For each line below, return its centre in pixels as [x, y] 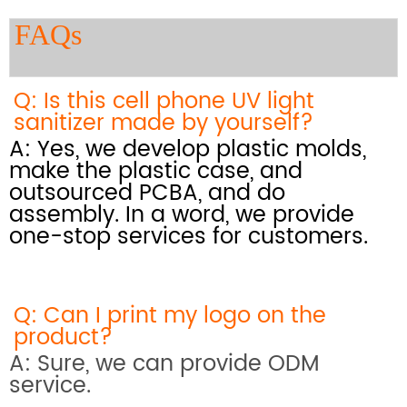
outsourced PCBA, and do [147, 193]
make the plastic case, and [156, 171]
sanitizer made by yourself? [164, 123]
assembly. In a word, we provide [182, 215]
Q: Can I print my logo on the [170, 316]
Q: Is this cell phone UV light [164, 101]
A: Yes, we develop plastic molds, [188, 149]
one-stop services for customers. [189, 237]
